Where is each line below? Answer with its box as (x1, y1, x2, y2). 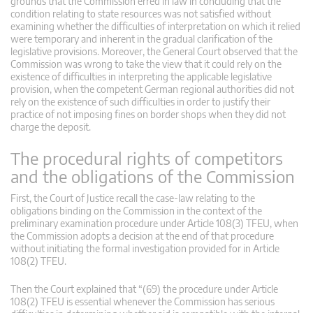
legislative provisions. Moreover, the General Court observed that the (10, 45, 298, 57)
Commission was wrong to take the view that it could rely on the (10, 57, 282, 70)
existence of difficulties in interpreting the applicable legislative (10, 70, 272, 82)
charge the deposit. (10, 120, 91, 133)
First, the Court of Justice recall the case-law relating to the (10, 191, 255, 204)
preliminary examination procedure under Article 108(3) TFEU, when (10, 217, 298, 229)
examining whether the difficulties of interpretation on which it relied (10, 20, 300, 32)
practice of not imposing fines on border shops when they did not (10, 108, 286, 120)
